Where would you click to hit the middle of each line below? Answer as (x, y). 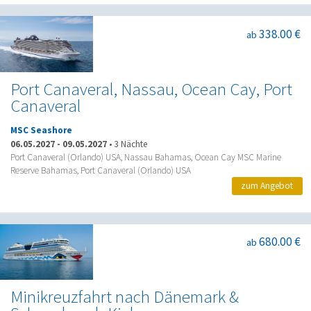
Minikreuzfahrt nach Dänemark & (125, 296)
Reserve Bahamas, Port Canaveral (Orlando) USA (101, 170)
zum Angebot (267, 186)
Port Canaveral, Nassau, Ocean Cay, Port (151, 89)
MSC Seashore (41, 131)
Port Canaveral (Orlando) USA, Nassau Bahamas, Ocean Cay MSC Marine (146, 157)
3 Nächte (131, 144)
